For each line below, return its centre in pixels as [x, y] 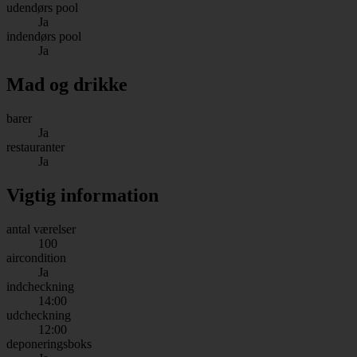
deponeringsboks [49, 343]
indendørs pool [44, 37]
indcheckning [40, 286]
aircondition [36, 257]
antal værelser [41, 229]
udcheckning [39, 315]
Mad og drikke [67, 85]
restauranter [35, 147]
